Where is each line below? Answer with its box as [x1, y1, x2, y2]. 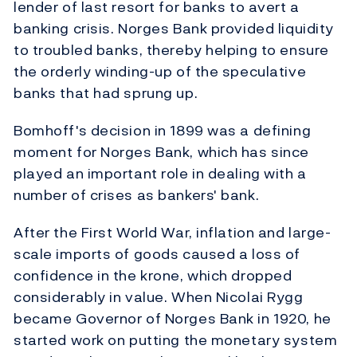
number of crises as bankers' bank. [14, 184, 260, 206]
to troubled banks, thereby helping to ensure [14, 39, 329, 61]
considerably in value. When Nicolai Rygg [14, 286, 304, 308]
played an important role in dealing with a [14, 163, 307, 185]
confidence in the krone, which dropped [14, 265, 292, 287]
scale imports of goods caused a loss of [14, 243, 300, 265]
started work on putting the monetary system [14, 329, 338, 351]
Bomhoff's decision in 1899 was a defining [14, 120, 312, 142]
